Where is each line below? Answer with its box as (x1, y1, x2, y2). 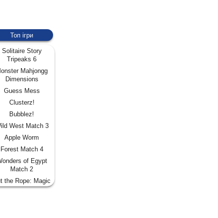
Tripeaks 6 (7, 55, 36, 63)
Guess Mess (3, 87, 40, 94)
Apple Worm (4, 133, 39, 141)
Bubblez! (9, 110, 34, 118)
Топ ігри (10, 31, 33, 39)
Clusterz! (9, 98, 35, 106)
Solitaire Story (1, 47, 42, 54)
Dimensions (5, 75, 38, 83)
